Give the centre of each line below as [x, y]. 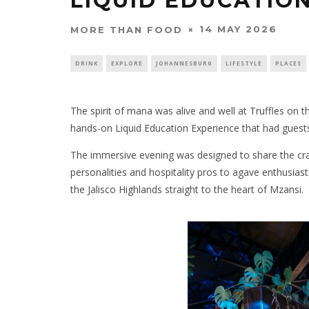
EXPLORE [127, 63]
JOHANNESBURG [184, 63]
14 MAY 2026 [238, 29]
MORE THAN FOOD [127, 29]
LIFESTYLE [244, 63]
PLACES [288, 63]
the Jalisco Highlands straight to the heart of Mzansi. [187, 189]
